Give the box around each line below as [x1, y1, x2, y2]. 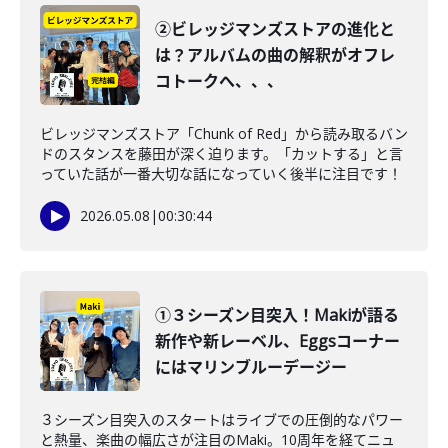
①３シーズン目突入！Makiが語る [155, 304, 399, 326]
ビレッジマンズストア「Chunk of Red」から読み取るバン [40, 124, 408, 143]
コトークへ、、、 [155, 70, 283, 92]
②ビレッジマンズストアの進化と [155, 18, 395, 40]
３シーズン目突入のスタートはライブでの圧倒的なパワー [40, 410, 403, 429]
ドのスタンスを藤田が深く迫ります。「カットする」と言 [40, 144, 403, 163]
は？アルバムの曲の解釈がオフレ [155, 44, 395, 66]
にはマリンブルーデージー [155, 356, 347, 378]
